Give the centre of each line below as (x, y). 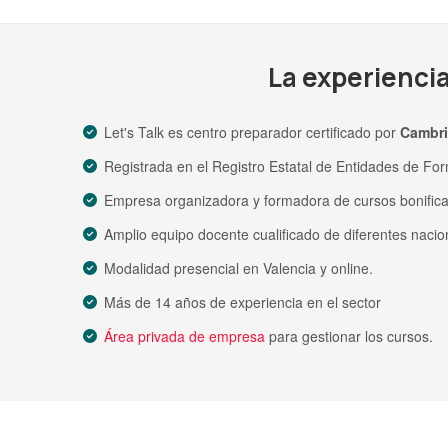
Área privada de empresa (184, 335)
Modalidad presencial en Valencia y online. (238, 267)
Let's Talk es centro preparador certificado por (252, 131)
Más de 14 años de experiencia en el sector (242, 301)
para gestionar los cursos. (349, 335)
